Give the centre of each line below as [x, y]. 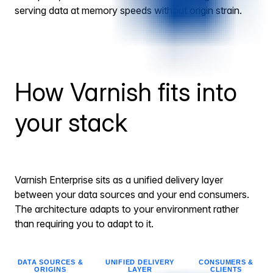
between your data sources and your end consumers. [132, 195]
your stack [71, 122]
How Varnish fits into [126, 92]
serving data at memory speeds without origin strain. [128, 11]
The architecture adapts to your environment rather [127, 209]
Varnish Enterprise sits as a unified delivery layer [119, 180]
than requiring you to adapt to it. [84, 224]
